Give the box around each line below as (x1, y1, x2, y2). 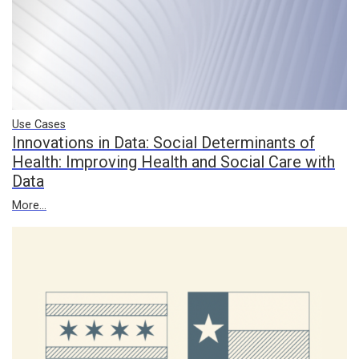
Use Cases (12, 118, 66, 131)
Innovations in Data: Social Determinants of (12, 133, 315, 152)
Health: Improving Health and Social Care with (12, 152, 335, 171)
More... (12, 199, 46, 212)
